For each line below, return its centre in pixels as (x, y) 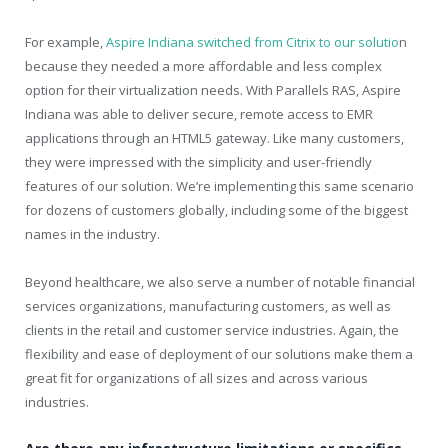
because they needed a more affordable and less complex (203, 65)
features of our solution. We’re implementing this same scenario (219, 185)
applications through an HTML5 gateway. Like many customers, (214, 137)
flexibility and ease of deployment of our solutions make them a (219, 353)
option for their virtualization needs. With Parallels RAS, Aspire (213, 89)
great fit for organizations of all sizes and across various (196, 377)
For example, (65, 41)
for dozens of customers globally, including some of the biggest (216, 209)
